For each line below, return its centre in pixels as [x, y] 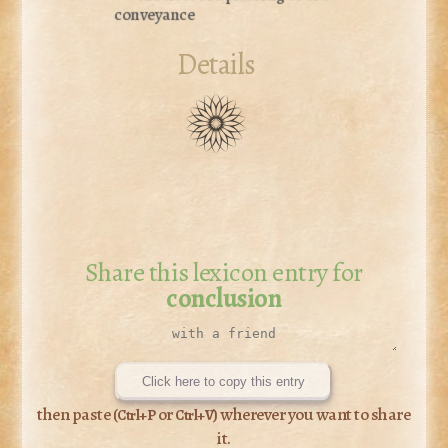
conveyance [154, 14]
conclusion [224, 297]
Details [216, 63]
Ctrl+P [136, 414]
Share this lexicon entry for [223, 271]
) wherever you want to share [312, 413]
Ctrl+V [194, 414]
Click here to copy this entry [224, 382]
